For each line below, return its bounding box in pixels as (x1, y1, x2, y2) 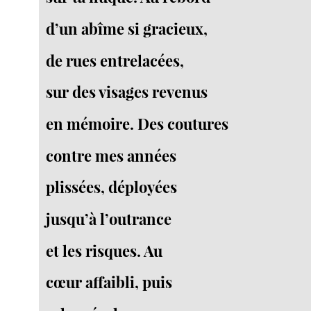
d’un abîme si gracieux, (46, 18, 208, 40)
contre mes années (46, 144, 177, 166)
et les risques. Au (46, 239, 163, 261)
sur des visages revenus (46, 81, 208, 103)
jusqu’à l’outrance (46, 208, 172, 230)
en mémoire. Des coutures (46, 113, 229, 135)
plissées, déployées (46, 176, 178, 198)
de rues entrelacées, (46, 49, 185, 71)
